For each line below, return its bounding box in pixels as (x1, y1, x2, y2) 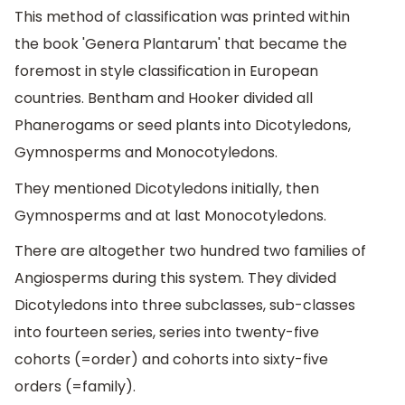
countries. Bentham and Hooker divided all (14, 88, 313, 109)
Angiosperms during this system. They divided (14, 268, 336, 289)
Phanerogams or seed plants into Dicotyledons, (14, 115, 351, 137)
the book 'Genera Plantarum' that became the (14, 33, 347, 55)
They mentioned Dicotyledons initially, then (14, 177, 319, 199)
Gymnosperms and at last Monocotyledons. (14, 204, 326, 226)
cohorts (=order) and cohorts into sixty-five (14, 349, 328, 371)
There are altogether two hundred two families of (14, 240, 366, 262)
